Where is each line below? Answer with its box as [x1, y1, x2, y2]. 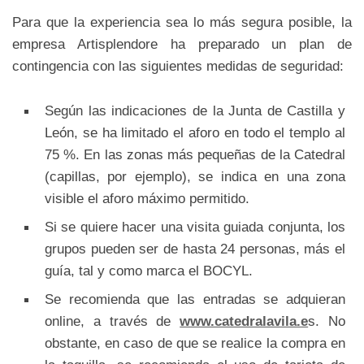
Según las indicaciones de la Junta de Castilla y [45, 102, 345, 119]
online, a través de [45, 312, 180, 329]
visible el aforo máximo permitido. [45, 189, 249, 206]
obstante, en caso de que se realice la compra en [45, 334, 345, 351]
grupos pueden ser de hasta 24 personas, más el [45, 240, 345, 257]
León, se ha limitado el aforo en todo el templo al [45, 123, 345, 141]
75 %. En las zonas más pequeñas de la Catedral [45, 145, 345, 162]
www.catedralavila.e [180, 312, 309, 329]
